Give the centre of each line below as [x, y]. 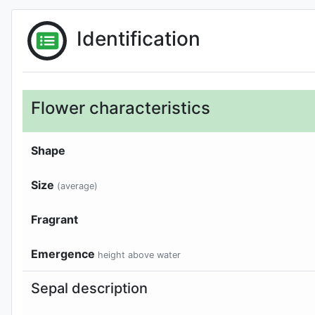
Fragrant [54, 219]
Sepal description [89, 288]
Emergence [64, 253]
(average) [77, 186]
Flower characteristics [121, 108]
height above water [139, 255]
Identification [139, 39]
